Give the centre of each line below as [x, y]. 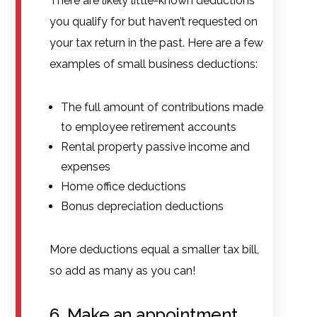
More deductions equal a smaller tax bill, [155, 249]
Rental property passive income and [156, 146]
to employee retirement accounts [149, 127]
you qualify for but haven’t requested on [154, 21]
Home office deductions [124, 186]
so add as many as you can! [123, 270]
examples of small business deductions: [154, 64]
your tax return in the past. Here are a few [157, 42]
